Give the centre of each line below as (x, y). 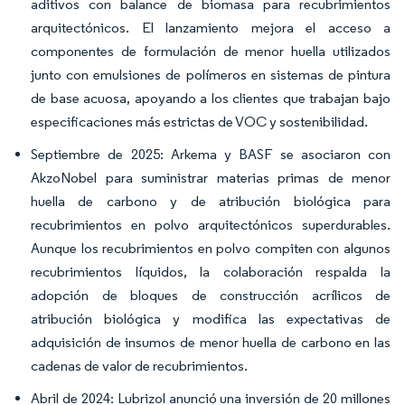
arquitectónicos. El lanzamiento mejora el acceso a (211, 27)
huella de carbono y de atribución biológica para (211, 201)
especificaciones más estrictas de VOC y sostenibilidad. (199, 121)
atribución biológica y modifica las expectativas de (211, 318)
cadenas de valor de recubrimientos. (139, 365)
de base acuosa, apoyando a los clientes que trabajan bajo (211, 98)
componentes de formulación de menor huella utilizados (211, 51)
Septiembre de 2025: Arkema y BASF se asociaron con (211, 154)
